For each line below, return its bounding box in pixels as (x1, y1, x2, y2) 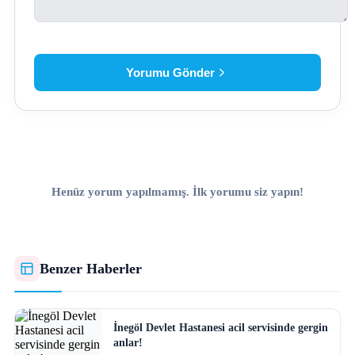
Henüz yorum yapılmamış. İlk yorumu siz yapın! (52, 185, 303, 199)
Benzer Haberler (40, 260, 143, 277)
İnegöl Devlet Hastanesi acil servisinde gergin (113, 321, 328, 334)
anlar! (113, 336, 143, 349)
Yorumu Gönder (126, 66, 216, 80)
